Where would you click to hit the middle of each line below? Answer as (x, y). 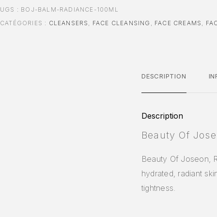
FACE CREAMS (178, 23)
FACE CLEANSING (121, 23)
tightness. (159, 188)
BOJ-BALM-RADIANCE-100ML (70, 9)
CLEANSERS (69, 23)
